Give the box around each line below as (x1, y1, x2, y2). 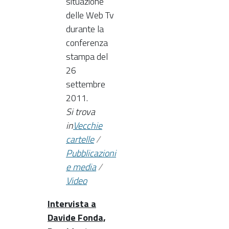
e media (66, 159, 96, 174)
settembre (66, 77, 105, 91)
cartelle (66, 132, 94, 146)
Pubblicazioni (66, 146, 116, 160)
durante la (66, 21, 104, 36)
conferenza (66, 35, 108, 50)
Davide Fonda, (48, 210, 106, 224)
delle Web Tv (66, 8, 114, 22)
